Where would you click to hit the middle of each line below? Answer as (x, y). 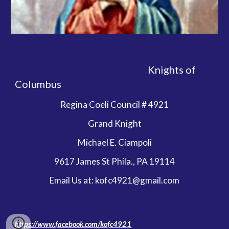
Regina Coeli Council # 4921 (114, 105)
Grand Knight (114, 123)
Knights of (82, 70)
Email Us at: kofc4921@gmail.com (114, 180)
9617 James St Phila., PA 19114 (114, 161)
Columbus (40, 84)
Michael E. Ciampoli (114, 142)
